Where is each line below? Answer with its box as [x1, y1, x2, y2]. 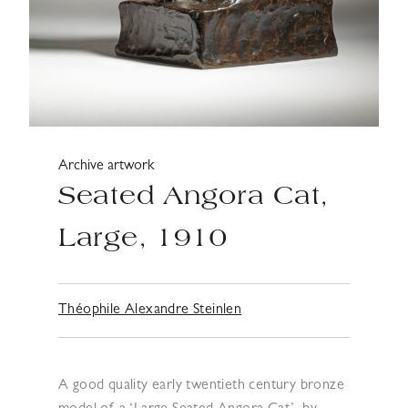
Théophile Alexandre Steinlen [58, 302, 242, 318]
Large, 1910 [58, 226, 228, 253]
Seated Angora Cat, [58, 184, 329, 211]
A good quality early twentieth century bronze [58, 378, 344, 393]
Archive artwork [58, 158, 154, 174]
